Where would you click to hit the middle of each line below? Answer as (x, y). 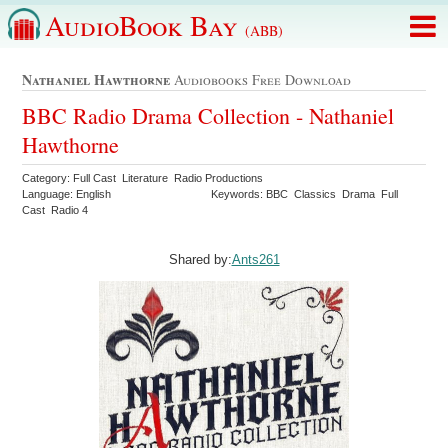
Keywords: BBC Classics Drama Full (305, 193)
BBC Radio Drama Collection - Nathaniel (208, 115)
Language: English (67, 193)
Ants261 (255, 259)
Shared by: (200, 259)
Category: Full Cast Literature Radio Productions (144, 177)
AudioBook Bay (145, 25)
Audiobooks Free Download (261, 80)
